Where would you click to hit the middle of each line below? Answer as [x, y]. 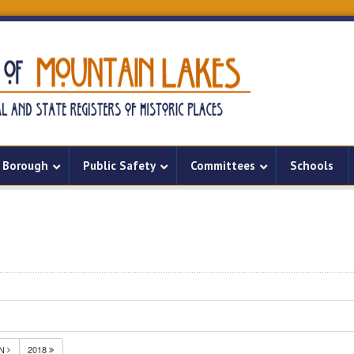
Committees [223, 166]
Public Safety [119, 166]
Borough [25, 166]
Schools [312, 166]
